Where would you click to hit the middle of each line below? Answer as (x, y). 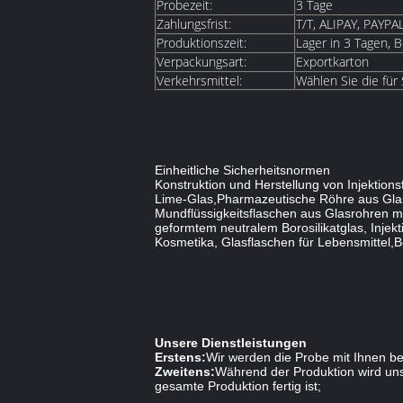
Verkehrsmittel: (199, 81)
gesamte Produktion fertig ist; (238, 386)
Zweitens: (185, 372)
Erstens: (180, 357)
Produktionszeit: (201, 43)
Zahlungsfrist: (194, 24)
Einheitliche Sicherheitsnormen (242, 170)
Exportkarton (332, 62)
